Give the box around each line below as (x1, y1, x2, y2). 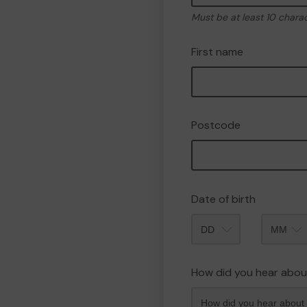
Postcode (191, 118, 241, 132)
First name (191, 45, 243, 59)
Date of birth (191, 192, 256, 206)
